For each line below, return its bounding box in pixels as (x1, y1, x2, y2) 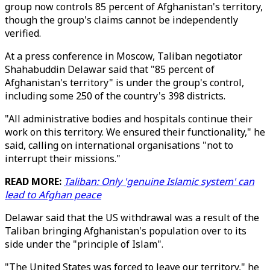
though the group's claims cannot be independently (5, 13, 238, 27)
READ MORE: (5, 175, 64, 188)
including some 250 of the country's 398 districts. (5, 89, 225, 102)
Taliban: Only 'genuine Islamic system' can (64, 175, 254, 188)
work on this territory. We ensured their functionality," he (5, 125, 265, 139)
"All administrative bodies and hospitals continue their (5, 112, 253, 125)
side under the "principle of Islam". (5, 237, 163, 251)
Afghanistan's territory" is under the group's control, (5, 76, 244, 89)
